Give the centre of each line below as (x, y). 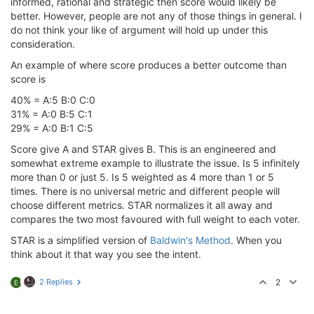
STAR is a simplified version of (80, 240)
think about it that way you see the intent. (106, 254)
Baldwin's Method (190, 240)
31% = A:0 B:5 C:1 (52, 114)
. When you (256, 240)
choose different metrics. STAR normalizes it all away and (142, 205)
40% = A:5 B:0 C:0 (53, 100)
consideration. (43, 44)
